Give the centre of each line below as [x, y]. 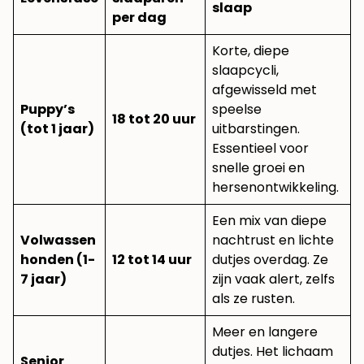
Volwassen [58, 240]
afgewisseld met [264, 90]
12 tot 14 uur [152, 260]
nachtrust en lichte [273, 240]
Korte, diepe [251, 51]
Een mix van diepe [269, 221]
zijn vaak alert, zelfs [273, 279]
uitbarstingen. [256, 129]
